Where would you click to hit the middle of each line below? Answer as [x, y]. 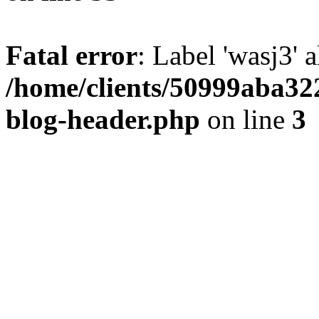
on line [246, 119]
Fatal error [72, 55]
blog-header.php [103, 119]
